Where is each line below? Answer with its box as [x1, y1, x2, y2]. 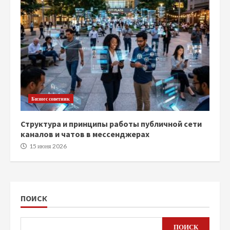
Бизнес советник [31, 95, 70, 102]
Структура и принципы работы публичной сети [21, 119, 202, 129]
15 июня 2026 [28, 142, 67, 150]
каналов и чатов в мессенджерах [21, 129, 149, 139]
